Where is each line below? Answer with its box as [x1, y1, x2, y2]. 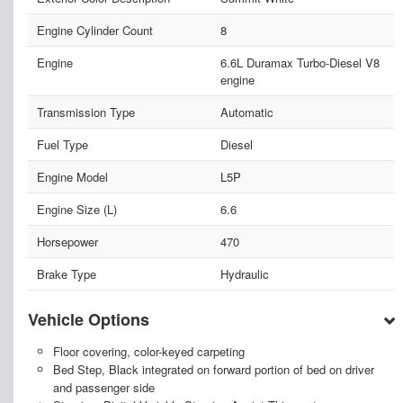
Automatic [219, 103, 273, 121]
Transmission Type [37, 103, 135, 121]
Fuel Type [37, 136, 88, 154]
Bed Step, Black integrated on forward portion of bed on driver [52, 361, 374, 379]
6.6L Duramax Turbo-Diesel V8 [219, 54, 380, 72]
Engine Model [37, 168, 108, 186]
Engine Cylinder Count [37, 22, 153, 40]
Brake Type [37, 265, 96, 283]
